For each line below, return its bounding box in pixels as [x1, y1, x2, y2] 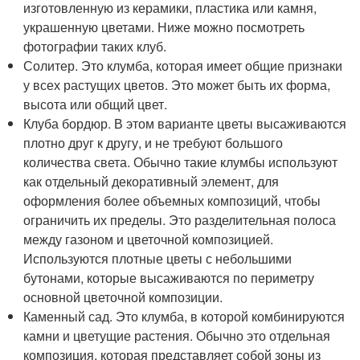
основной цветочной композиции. [23, 288, 223, 306]
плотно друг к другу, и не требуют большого [23, 133, 284, 152]
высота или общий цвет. [23, 95, 171, 113]
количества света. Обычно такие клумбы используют [23, 153, 338, 171]
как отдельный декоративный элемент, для [23, 172, 280, 190]
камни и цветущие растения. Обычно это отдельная [23, 326, 331, 345]
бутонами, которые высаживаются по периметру [23, 268, 315, 287]
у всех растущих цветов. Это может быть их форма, [23, 76, 331, 94]
